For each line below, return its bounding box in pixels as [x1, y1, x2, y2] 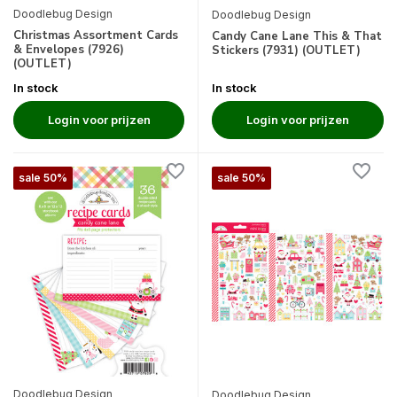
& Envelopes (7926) [13, 41, 124, 58]
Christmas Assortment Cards [13, 27, 178, 43]
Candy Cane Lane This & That [212, 27, 382, 44]
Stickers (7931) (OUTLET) [212, 42, 361, 58]
